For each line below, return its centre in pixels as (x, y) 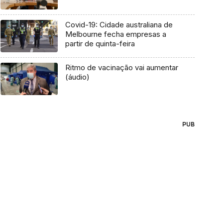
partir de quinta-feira (100, 44)
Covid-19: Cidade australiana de (119, 25)
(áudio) (77, 77)
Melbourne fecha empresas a (115, 34)
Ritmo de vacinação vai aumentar (121, 68)
